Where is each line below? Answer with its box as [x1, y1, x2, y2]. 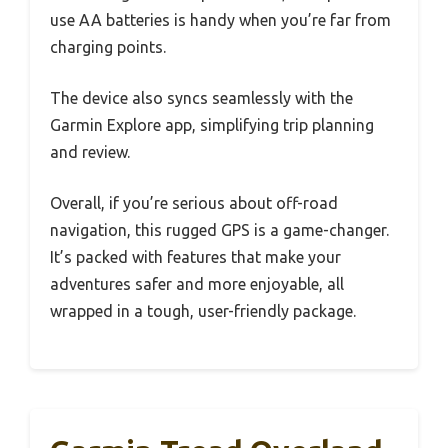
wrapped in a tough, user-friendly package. [50, 301, 356, 320]
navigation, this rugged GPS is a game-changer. [50, 220, 389, 239]
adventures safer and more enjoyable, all [50, 274, 344, 293]
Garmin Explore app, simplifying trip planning [50, 115, 374, 134]
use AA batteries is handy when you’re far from [50, 10, 391, 29]
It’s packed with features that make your [50, 247, 341, 266]
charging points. [50, 37, 166, 56]
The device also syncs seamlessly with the [50, 88, 353, 107]
